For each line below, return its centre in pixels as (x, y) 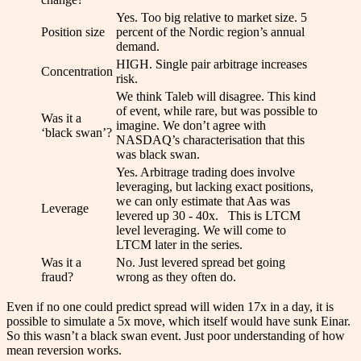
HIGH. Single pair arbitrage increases (212, 64)
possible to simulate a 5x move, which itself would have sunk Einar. (178, 321)
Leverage (65, 208)
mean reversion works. (64, 350)
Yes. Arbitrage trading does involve (205, 172)
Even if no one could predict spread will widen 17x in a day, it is (170, 306)
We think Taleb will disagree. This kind (216, 96)
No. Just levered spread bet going (201, 262)
